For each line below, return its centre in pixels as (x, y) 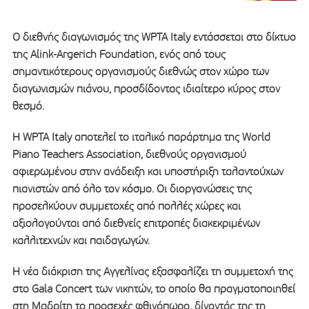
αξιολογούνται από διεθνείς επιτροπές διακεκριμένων (136, 223)
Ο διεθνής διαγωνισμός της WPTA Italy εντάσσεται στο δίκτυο (154, 37)
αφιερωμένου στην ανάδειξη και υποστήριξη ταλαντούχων (148, 172)
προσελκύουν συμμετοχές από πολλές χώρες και (126, 206)
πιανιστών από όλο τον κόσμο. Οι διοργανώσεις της (132, 189)
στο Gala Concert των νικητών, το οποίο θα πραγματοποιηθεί (153, 289)
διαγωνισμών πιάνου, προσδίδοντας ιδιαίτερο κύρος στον (146, 89)
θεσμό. (28, 106)
